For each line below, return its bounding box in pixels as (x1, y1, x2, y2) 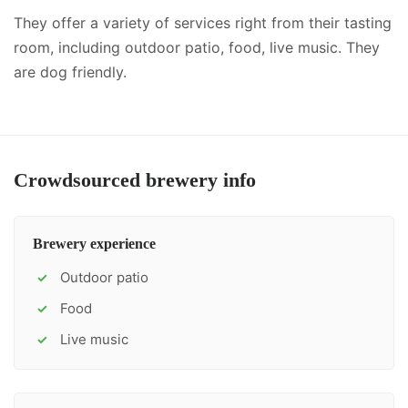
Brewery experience (33, 236, 156, 251)
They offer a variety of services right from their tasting (14, 14, 392, 32)
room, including (14, 38, 120, 56)
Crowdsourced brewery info (14, 168, 256, 191)
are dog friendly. (14, 63, 127, 81)
